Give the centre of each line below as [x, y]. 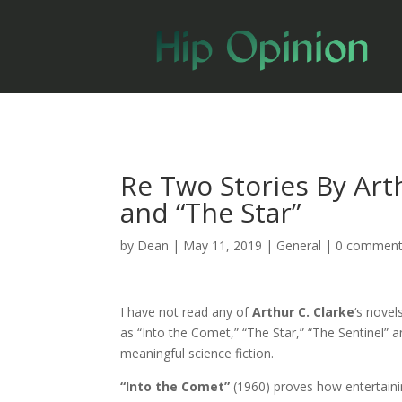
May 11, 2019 [223, 245]
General [299, 245]
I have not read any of [187, 311]
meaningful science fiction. [197, 353]
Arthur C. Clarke [304, 311]
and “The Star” [211, 212]
